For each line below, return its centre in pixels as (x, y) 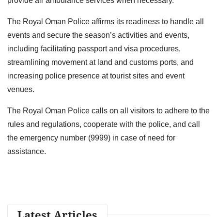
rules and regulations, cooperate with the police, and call (104, 124)
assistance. (27, 151)
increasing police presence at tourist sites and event (96, 76)
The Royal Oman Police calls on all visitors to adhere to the (108, 110)
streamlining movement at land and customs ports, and (101, 62)
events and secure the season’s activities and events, (98, 35)
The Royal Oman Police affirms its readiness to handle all (106, 21)
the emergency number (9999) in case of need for (91, 138)
